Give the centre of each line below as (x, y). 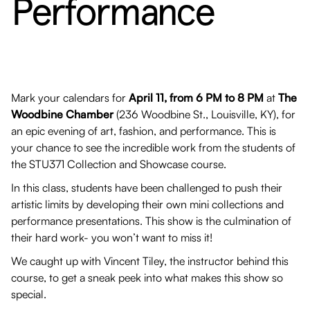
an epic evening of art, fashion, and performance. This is (144, 130)
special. (29, 294)
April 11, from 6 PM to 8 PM (196, 97)
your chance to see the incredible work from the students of (153, 147)
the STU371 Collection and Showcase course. (119, 164)
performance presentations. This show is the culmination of (151, 220)
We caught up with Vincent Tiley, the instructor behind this (150, 261)
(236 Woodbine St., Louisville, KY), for (204, 114)
